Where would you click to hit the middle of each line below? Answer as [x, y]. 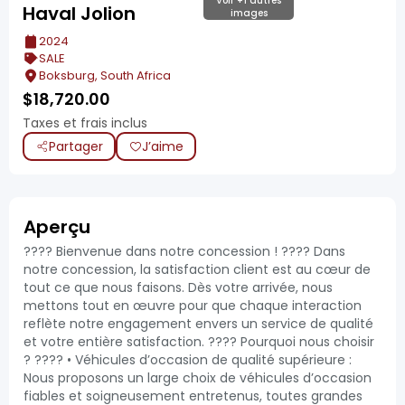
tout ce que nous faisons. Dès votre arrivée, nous [178, 287]
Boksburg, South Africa [105, 75]
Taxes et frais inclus [85, 123]
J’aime [162, 146]
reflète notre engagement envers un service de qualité [198, 324]
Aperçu [57, 227]
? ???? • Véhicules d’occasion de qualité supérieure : [188, 360]
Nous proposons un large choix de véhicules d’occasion [198, 378]
